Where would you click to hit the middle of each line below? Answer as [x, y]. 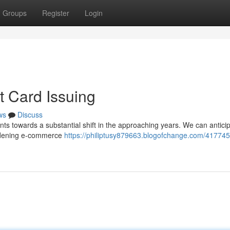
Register [56, 13]
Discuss [30, 114]
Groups [15, 13]
